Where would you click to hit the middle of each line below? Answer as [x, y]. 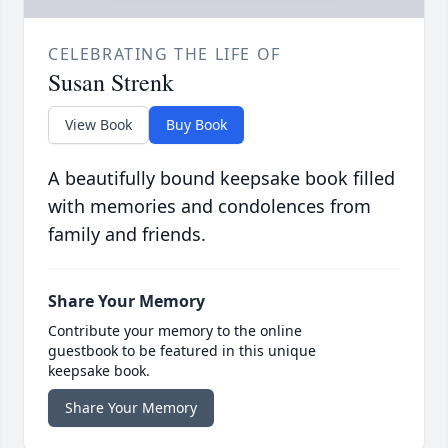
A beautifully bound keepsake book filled [221, 178]
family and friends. [127, 234]
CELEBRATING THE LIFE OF [164, 54]
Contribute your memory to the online [175, 331]
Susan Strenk [111, 82]
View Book [98, 125]
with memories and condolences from [209, 206]
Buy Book [196, 125]
